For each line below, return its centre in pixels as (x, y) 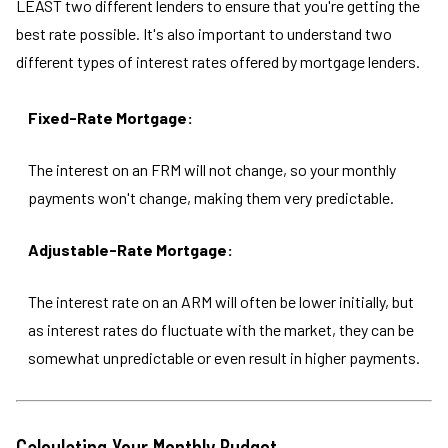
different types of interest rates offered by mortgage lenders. (218, 61)
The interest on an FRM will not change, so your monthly (212, 169)
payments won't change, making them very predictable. (211, 197)
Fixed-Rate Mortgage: (110, 117)
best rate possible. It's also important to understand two (204, 33)
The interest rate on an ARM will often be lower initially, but (221, 301)
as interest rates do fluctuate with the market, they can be (221, 329)
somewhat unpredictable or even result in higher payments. (224, 357)
